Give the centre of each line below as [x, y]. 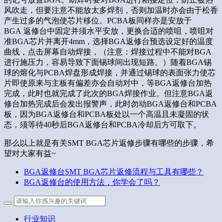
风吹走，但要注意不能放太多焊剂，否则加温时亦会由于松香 [111, 10]
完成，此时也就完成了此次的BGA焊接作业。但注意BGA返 [109, 93]
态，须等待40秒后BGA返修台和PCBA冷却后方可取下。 [103, 124]
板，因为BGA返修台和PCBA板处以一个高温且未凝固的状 [107, 114]
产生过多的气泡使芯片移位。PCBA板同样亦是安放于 [98, 20]
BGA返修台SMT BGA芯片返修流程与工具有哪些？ [114, 171]
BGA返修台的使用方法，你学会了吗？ [92, 182]
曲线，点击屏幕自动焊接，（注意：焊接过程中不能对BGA [108, 52]
